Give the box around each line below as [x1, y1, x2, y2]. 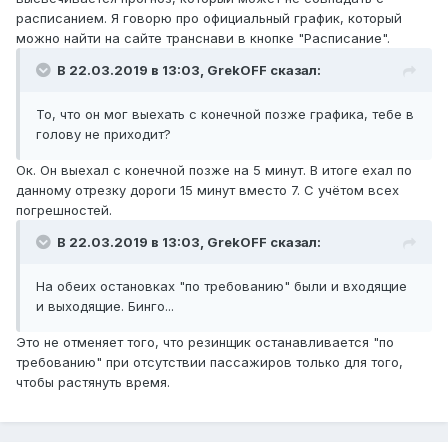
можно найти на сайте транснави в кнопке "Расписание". [16, 30, 390, 47]
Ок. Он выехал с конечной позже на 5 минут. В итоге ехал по [16, 162, 412, 179]
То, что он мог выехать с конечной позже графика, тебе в [36, 106, 414, 123]
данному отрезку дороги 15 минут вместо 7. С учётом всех [16, 182, 399, 199]
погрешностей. [16, 202, 112, 219]
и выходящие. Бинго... [36, 298, 174, 315]
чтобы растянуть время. [16, 374, 174, 391]
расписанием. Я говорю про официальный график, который [16, 10, 402, 27]
